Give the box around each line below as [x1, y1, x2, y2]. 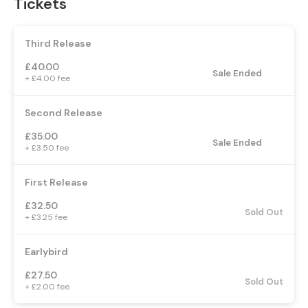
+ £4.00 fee [25, 72, 70, 84]
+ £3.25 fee [25, 211, 67, 223]
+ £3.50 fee [25, 142, 69, 153]
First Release [25, 175, 88, 188]
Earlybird [25, 245, 68, 258]
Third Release [25, 36, 91, 49]
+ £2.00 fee [25, 280, 69, 292]
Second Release [25, 106, 102, 119]
